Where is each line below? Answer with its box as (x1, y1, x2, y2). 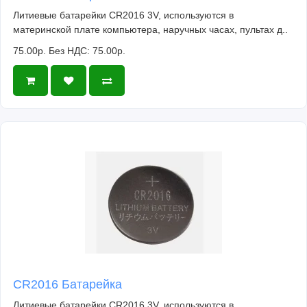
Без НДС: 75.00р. (49, 45, 125, 57)
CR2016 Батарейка (13, 278, 122, 292)
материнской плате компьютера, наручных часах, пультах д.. (13, 24, 288, 36)
